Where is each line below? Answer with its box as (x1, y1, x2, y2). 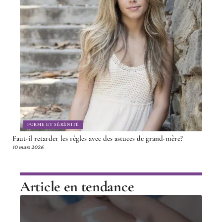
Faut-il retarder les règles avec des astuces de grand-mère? (12, 134, 183, 143)
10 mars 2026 (12, 144, 44, 151)
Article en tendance (20, 177, 134, 196)
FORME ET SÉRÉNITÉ (27, 121, 79, 128)
